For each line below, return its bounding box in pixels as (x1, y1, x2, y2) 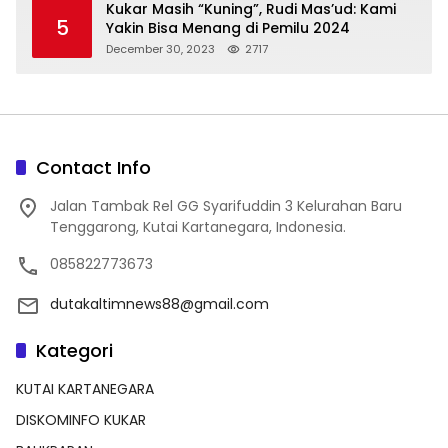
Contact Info (36, 154, 151, 180)
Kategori (36, 337, 113, 363)
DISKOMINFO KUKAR (16, 409, 146, 430)
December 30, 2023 (106, 40, 215, 57)
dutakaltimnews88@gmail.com (50, 293, 269, 314)
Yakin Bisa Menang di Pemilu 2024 (106, 17, 350, 38)
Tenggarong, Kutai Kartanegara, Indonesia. (50, 216, 346, 237)
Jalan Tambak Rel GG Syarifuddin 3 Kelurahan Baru (50, 195, 402, 216)
